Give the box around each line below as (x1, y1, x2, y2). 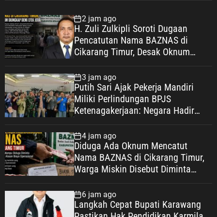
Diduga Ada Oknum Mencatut (74, 139, 187, 152)
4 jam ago (81, 131, 116, 140)
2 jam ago (81, 14, 116, 23)
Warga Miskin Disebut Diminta (74, 163, 191, 175)
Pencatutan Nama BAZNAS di (74, 34, 188, 46)
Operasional (74, 186, 121, 198)
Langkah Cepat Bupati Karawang (74, 198, 201, 210)
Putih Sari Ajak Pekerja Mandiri (74, 81, 194, 93)
